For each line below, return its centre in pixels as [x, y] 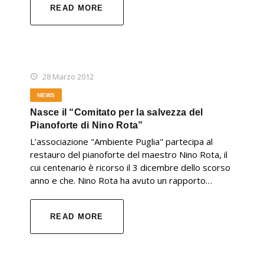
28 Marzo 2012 [68, 77]
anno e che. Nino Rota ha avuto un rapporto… [121, 181]
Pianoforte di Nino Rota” [87, 126]
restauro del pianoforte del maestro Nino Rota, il [129, 155]
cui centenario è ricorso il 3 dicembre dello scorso [130, 168]
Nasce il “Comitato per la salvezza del [117, 113]
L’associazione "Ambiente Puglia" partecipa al [121, 142]
